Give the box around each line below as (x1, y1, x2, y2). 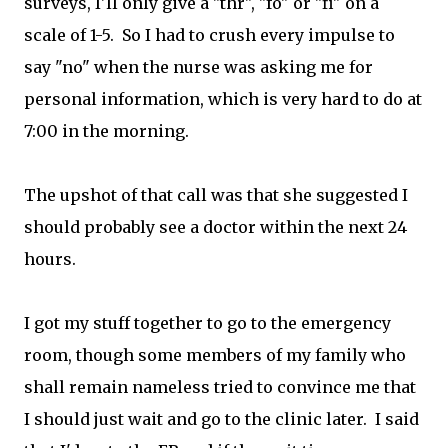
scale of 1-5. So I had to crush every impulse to (24, 25, 395, 45)
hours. (24, 249, 76, 269)
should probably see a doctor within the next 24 (24, 217, 407, 237)
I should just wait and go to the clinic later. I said (24, 409, 419, 429)
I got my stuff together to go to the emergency (24, 313, 391, 333)
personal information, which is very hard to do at (24, 89, 422, 109)
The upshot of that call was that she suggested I (24, 185, 408, 205)
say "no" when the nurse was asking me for (24, 57, 373, 77)
